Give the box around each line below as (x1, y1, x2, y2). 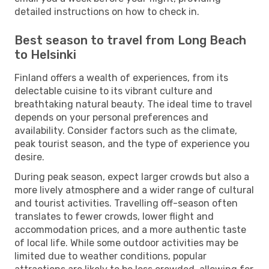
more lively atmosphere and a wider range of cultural (14, 184, 254, 196)
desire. (14, 151, 44, 163)
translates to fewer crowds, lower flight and (14, 210, 214, 222)
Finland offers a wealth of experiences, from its (14, 71, 228, 83)
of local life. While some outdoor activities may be (14, 237, 238, 249)
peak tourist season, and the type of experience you (14, 138, 250, 150)
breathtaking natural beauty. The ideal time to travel (14, 98, 252, 110)
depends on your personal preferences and (14, 111, 208, 123)
